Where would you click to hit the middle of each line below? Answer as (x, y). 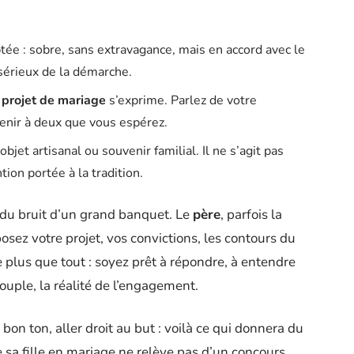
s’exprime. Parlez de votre (181, 100)
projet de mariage (54, 100)
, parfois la (251, 214)
